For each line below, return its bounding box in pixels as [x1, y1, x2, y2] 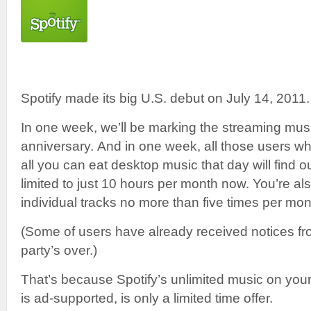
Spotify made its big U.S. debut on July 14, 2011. [21, 91, 310, 106]
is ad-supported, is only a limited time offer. [21, 291, 273, 305]
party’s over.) [21, 243, 97, 258]
